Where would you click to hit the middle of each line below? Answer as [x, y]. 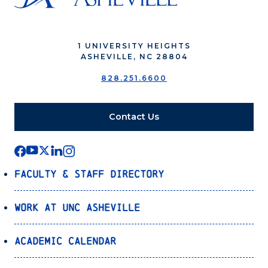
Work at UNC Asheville [77, 207]
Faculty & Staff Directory [89, 173]
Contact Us [134, 116]
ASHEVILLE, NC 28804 [134, 56]
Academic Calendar [65, 240]
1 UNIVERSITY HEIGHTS [134, 45]
